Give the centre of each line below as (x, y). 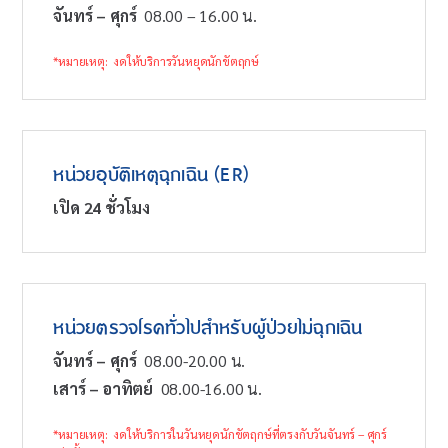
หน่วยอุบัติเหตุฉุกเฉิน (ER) (160, 175)
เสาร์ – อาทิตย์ (103, 388)
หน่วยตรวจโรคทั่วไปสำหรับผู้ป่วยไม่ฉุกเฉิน (208, 328)
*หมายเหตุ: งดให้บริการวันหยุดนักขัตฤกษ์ (156, 61)
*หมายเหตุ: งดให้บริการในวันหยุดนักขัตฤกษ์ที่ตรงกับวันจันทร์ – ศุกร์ (220, 434)
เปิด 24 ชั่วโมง (101, 207)
